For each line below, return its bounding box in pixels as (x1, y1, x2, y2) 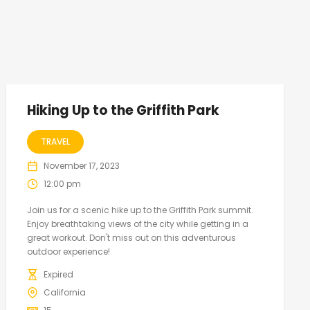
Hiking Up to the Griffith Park (26, 101, 219, 120)
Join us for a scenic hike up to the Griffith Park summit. (26, 204, 253, 217)
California (43, 286, 86, 299)
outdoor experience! (26, 246, 110, 258)
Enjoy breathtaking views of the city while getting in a (26, 218, 248, 230)
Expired (43, 268, 73, 281)
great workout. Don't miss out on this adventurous (26, 232, 236, 244)
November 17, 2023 (43, 160, 120, 172)
